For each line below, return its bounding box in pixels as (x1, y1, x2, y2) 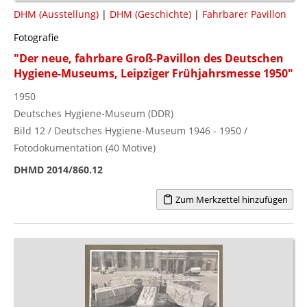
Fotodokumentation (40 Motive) (14, 140, 156, 154)
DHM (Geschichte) (110, 7, 191, 21)
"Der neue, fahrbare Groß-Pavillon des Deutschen (14, 50, 284, 66)
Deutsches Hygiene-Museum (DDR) (14, 106, 173, 120)
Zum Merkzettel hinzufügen (173, 193, 288, 206)
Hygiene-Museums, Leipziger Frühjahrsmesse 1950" (14, 65, 293, 81)
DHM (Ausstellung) (14, 7, 99, 21)
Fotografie (14, 30, 59, 44)
